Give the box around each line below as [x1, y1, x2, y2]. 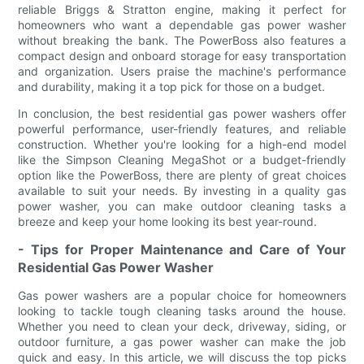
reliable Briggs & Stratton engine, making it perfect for [18, 2, 346, 16]
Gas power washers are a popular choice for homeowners [18, 288, 346, 302]
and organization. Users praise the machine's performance [18, 63, 346, 78]
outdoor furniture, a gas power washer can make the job [18, 334, 346, 349]
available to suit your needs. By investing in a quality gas [18, 183, 346, 197]
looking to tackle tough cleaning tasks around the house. [18, 303, 346, 318]
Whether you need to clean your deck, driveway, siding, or [18, 318, 346, 333]
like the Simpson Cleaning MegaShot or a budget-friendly [18, 152, 346, 167]
